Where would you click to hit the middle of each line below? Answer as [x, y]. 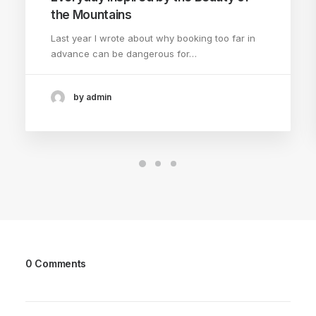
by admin [92, 97]
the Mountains [91, 15]
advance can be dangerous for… [124, 54]
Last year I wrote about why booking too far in [153, 38]
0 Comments [56, 263]
